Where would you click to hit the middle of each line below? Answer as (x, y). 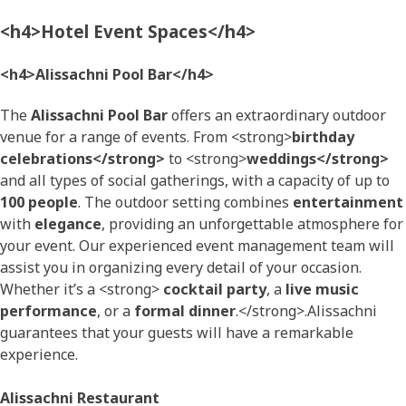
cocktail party (215, 290)
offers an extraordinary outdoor (277, 116)
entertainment (348, 203)
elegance (68, 224)
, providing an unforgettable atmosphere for (252, 224)
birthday (323, 137)
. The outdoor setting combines (185, 203)
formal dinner (185, 311)
